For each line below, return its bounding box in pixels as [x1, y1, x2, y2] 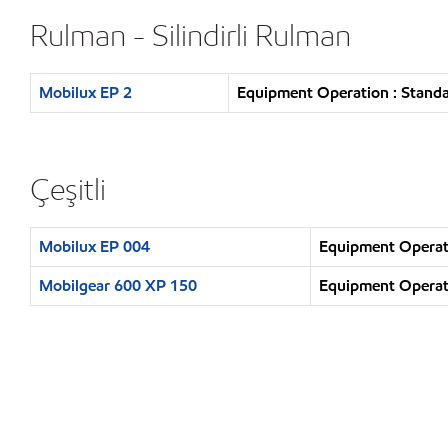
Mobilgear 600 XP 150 [39, 275, 197, 296]
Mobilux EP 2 [39, 82, 132, 103]
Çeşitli [30, 170, 106, 208]
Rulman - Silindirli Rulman [30, 16, 351, 54]
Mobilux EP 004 [39, 236, 150, 257]
